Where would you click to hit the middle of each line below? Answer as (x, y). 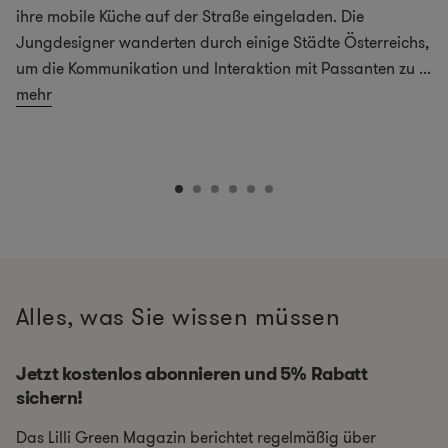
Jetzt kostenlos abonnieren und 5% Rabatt (192, 373)
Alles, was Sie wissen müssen (178, 316)
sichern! (50, 397)
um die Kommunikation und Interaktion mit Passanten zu (215, 69)
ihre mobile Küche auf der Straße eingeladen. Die (190, 17)
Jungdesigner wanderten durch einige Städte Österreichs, (222, 43)
